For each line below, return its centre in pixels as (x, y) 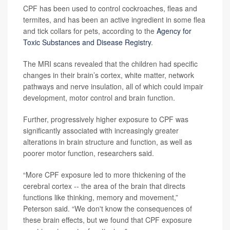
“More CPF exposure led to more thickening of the (104, 174)
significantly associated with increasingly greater (101, 130)
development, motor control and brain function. (99, 97)
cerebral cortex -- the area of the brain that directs (104, 186)
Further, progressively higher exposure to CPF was (106, 119)
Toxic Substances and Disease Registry (87, 42)
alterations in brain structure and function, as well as (108, 141)
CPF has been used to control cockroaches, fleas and (110, 8)
